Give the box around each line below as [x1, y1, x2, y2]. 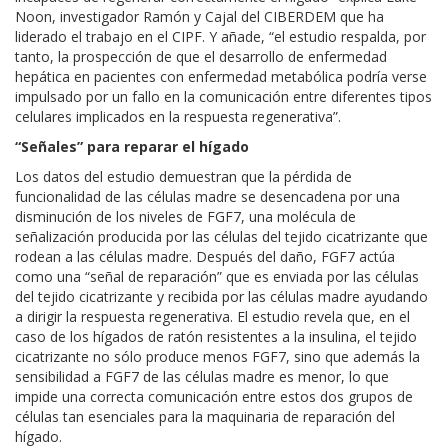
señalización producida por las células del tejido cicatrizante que [15, 226, 428, 246]
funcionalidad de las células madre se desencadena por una [15, 186, 400, 206]
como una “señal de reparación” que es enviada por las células [15, 266, 419, 286]
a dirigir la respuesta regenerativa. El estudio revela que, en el [15, 306, 410, 326]
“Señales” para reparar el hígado [15, 136, 249, 156]
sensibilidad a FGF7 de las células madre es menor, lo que [15, 366, 389, 386]
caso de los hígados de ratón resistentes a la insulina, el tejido [15, 326, 417, 346]
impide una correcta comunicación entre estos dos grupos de [15, 386, 413, 406]
